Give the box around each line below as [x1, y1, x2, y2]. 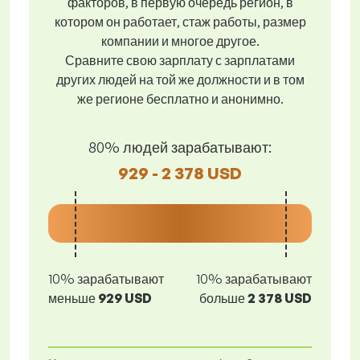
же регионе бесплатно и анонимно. [76, 91, 284, 107]
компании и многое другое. [100, 33, 260, 49]
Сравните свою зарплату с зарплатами [65, 52, 295, 68]
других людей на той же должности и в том [55, 72, 305, 88]
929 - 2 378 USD [118, 162, 242, 183]
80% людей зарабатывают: [88, 137, 272, 156]
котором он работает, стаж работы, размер [54, 14, 306, 30]
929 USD [98, 290, 152, 306]
